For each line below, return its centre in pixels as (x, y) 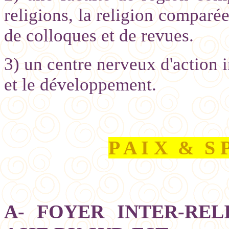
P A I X (138, 147)
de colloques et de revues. (99, 35)
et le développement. (80, 84)
